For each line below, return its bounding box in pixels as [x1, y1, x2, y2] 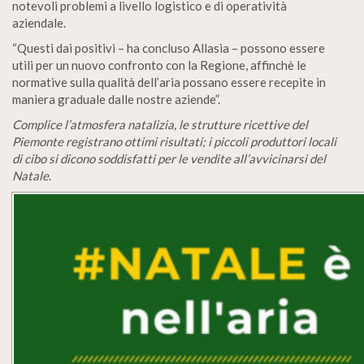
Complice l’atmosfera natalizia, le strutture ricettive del [12, 117, 308, 132]
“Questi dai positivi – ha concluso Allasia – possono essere [12, 41, 325, 56]
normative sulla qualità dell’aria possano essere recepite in [12, 75, 326, 90]
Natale [12, 168, 49, 184]
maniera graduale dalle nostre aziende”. [12, 92, 220, 107]
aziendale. [12, 15, 66, 31]
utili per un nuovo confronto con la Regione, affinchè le [12, 58, 306, 73]
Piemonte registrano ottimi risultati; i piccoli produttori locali [12, 134, 336, 149]
